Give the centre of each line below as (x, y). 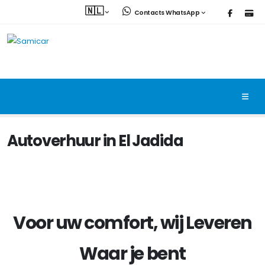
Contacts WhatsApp (167, 13)
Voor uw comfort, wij (98, 222)
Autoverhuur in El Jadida (95, 141)
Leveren (219, 222)
